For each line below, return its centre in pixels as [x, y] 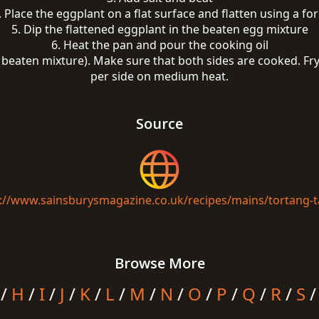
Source [159, 124]
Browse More [159, 263]
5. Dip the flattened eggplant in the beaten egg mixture [159, 29]
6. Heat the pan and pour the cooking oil [159, 45]
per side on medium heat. [159, 76]
